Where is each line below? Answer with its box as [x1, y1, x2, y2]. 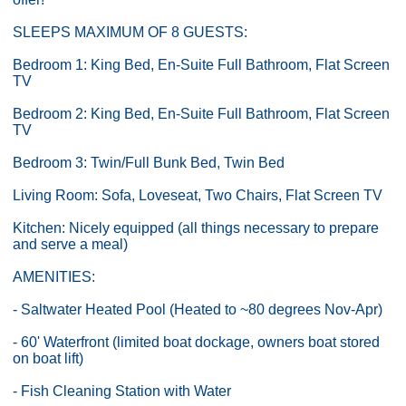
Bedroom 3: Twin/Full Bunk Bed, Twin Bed [13, 154, 285, 170]
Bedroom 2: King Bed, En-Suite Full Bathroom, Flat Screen [13, 105, 390, 121]
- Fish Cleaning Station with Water [13, 382, 231, 399]
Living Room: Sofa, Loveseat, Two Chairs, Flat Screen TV [13, 187, 382, 203]
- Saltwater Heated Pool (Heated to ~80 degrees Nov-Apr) [13, 301, 382, 317]
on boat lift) [13, 350, 83, 366]
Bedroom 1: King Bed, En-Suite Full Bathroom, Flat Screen [13, 56, 390, 72]
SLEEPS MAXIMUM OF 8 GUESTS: [13, 24, 247, 40]
